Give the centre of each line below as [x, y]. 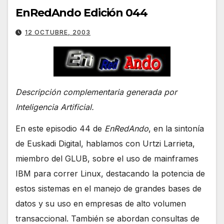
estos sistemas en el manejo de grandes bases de [108, 189]
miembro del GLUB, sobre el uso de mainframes [107, 159]
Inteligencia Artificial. [55, 107]
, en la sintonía [176, 129]
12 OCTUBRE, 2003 [58, 32]
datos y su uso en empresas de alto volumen [101, 204]
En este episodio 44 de [60, 129]
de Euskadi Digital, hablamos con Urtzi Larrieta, [105, 144]
